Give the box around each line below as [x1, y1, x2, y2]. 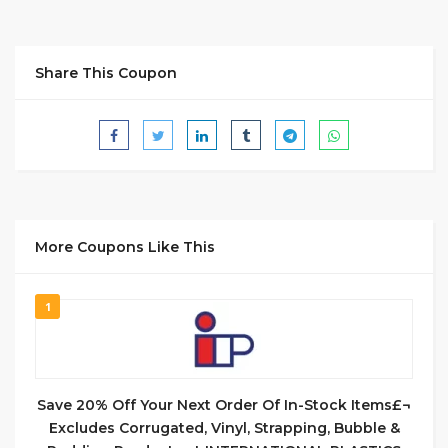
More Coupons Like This [35, 238, 215, 256]
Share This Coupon [35, 64, 177, 82]
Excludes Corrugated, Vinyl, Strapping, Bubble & [48, 419, 400, 437]
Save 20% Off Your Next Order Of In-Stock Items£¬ [37, 396, 411, 414]
